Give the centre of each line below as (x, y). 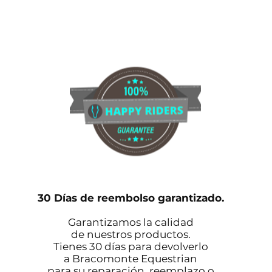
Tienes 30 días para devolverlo (131, 247)
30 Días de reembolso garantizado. (131, 198)
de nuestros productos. (131, 235)
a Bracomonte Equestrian (131, 259)
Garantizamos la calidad (131, 223)
